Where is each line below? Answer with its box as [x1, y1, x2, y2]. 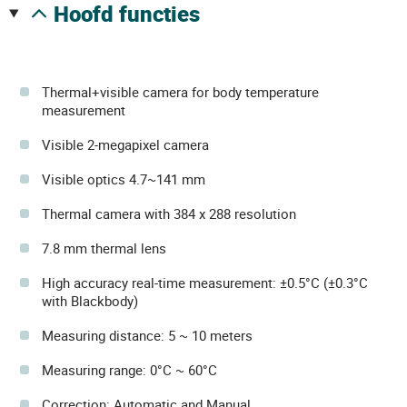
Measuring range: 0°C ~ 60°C [42, 361, 217, 379]
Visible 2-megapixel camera [42, 135, 209, 154]
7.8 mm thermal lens [42, 239, 166, 257]
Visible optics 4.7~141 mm [42, 170, 205, 188]
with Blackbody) [42, 292, 138, 310]
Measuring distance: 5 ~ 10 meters [42, 326, 253, 344]
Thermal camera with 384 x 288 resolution [42, 204, 296, 223]
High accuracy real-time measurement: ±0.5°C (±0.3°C [42, 273, 368, 292]
